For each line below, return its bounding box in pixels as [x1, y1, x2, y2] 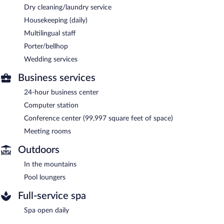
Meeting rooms [24, 127, 71, 135]
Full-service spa [18, 190, 86, 201]
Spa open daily [24, 206, 69, 214]
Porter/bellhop [24, 42, 68, 50]
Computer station [24, 101, 78, 109]
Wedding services [24, 55, 77, 63]
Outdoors [18, 144, 59, 155]
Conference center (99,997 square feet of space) [24, 114, 173, 122]
